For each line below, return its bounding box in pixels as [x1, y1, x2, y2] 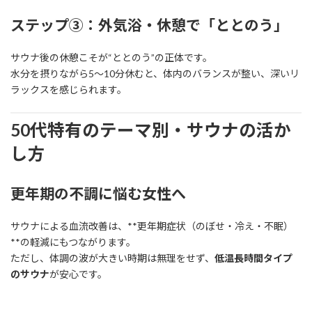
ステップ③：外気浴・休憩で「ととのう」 [10, 16, 288, 34]
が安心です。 [49, 267, 107, 280]
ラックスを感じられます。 [10, 84, 127, 96]
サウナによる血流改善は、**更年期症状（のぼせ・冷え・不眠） [10, 219, 293, 232]
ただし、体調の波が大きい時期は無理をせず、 [10, 251, 214, 264]
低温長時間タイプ [214, 251, 292, 264]
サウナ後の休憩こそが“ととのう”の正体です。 [10, 52, 212, 64]
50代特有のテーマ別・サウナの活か [10, 120, 291, 141]
